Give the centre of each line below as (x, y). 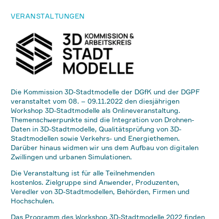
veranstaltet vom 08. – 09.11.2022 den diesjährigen (95, 101)
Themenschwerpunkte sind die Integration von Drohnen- (103, 120)
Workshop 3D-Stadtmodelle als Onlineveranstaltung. (96, 110)
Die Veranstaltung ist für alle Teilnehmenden (83, 173)
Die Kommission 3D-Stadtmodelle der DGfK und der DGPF (106, 92)
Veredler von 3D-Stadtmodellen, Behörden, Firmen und (100, 191)
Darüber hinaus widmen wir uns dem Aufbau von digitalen (105, 147)
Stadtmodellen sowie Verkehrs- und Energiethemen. (96, 138)
